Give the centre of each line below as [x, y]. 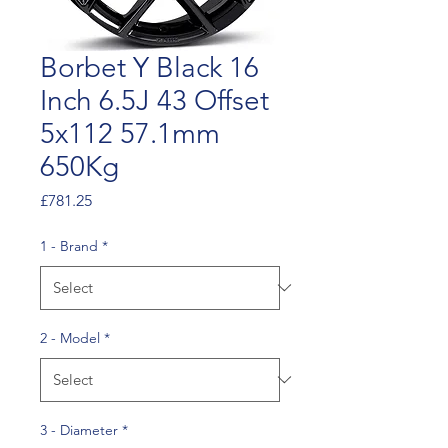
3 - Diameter [79, 429]
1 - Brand [69, 245]
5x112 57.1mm [130, 133]
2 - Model [70, 337]
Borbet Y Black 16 [149, 67]
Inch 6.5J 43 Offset [154, 100]
